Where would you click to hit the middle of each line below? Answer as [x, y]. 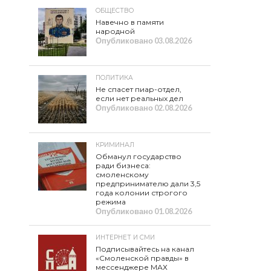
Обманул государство [139, 156]
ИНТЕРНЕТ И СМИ [125, 237]
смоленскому [122, 175]
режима [111, 202]
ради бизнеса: [123, 165]
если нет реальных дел [139, 98]
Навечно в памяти [130, 22]
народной [115, 31]
